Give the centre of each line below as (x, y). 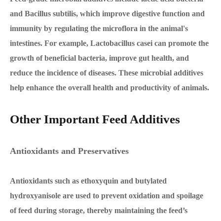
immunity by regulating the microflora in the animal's (99, 28)
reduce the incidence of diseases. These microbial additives (107, 73)
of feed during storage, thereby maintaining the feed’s (99, 210)
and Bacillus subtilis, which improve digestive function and (107, 14)
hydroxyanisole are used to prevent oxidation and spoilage (107, 196)
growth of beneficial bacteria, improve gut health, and (99, 58)
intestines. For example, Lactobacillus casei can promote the (109, 43)
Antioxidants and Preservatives (69, 151)
